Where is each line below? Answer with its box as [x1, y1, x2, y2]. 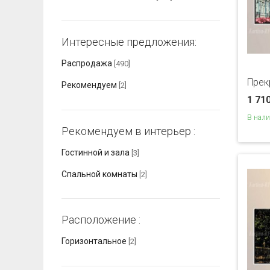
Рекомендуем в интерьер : [61, 124, 195, 137]
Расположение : [61, 213, 140, 227]
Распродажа [61, 58, 112, 69]
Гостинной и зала [61, 148, 130, 158]
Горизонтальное [61, 236, 127, 246]
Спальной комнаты [61, 169, 137, 180]
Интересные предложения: [61, 36, 196, 49]
